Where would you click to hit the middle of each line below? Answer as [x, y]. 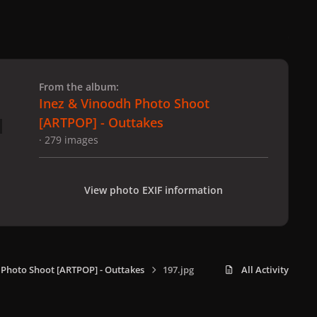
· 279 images [69, 139]
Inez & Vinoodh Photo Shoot [124, 103]
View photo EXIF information [154, 190]
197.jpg [178, 270]
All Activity [265, 270]
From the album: [79, 86]
